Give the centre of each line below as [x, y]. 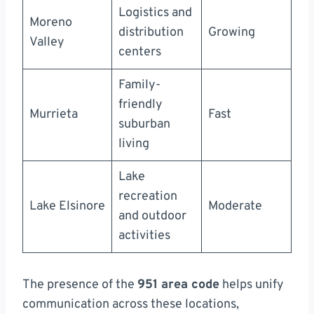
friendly [141, 105]
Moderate [235, 207]
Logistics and [155, 13]
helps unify [252, 285]
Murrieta [54, 115]
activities [144, 236]
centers [140, 53]
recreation [148, 197]
